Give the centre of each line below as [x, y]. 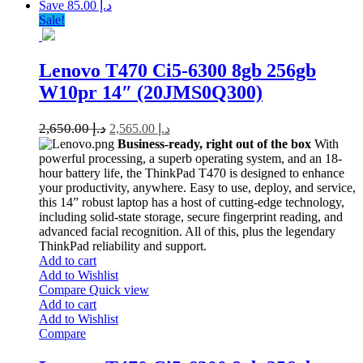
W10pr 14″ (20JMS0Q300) [151, 92]
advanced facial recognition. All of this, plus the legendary [187, 231]
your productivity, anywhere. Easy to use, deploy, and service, [197, 187]
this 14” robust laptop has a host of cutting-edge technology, [192, 202]
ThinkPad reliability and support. [123, 246]
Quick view [119, 289]
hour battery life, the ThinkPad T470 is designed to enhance [192, 173]
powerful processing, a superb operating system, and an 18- [190, 158]
